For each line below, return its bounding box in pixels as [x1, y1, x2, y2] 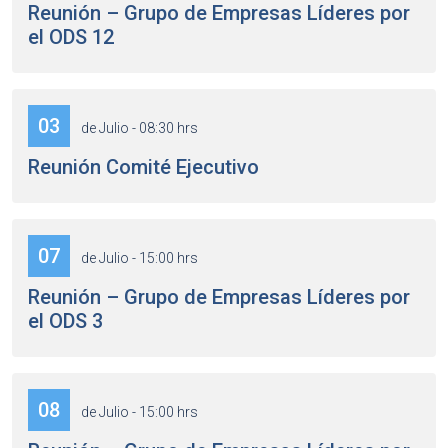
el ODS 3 [28, 309, 103, 333]
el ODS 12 [28, 25, 114, 49]
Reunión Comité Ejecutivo [28, 155, 259, 179]
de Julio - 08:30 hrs [78, 120, 198, 136]
